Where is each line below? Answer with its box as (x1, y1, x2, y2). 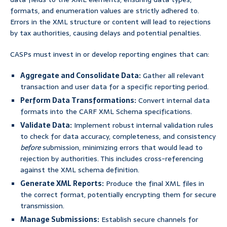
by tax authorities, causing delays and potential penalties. (10, 27, 201, 39)
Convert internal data (136, 95, 210, 106)
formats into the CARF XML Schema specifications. (20, 106, 192, 118)
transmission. (20, 200, 64, 212)
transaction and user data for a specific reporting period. (20, 81, 209, 93)
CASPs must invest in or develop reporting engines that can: (10, 49, 209, 60)
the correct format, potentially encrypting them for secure (20, 189, 216, 201)
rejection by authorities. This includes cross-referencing (20, 153, 203, 165)
